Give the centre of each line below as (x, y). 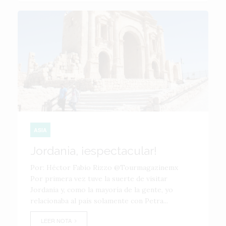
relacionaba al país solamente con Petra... (99, 201)
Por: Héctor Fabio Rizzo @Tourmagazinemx (106, 167)
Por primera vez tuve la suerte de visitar (99, 179)
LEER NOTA (58, 220)
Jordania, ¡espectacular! (94, 151)
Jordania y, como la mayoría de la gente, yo (102, 190)
